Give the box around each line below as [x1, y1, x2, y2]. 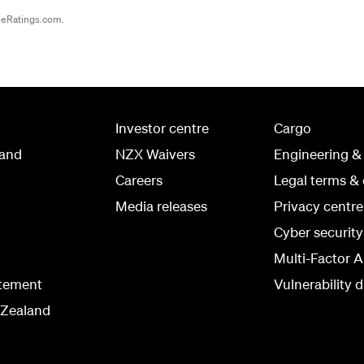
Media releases [115, 197, 207, 214]
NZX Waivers [115, 145, 195, 162]
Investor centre [115, 119, 209, 136]
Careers [115, 171, 162, 188]
